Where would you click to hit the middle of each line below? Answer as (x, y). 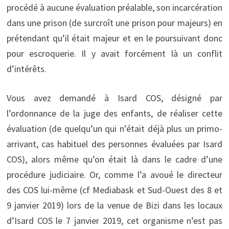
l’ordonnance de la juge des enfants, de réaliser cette (114, 113)
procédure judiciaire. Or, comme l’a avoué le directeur (114, 174)
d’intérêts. (26, 68)
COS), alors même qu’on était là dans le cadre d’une (114, 159)
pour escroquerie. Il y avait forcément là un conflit (114, 53)
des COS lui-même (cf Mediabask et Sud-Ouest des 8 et (114, 190)
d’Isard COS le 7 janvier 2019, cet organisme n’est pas (114, 220)
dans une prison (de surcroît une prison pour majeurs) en (114, 22)
